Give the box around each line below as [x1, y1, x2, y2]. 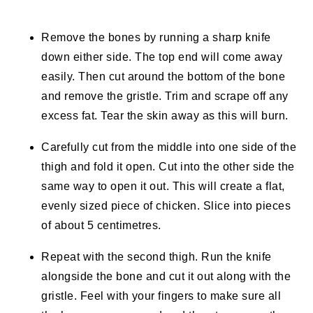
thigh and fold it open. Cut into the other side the [41, 161, 295, 173]
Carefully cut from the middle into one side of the [41, 141, 297, 154]
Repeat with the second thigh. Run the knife [41, 251, 272, 263]
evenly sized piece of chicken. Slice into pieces [41, 200, 291, 212]
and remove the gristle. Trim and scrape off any [41, 90, 289, 103]
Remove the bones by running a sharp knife [41, 31, 271, 44]
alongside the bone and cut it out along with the [41, 270, 291, 283]
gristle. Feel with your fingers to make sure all [41, 290, 282, 303]
